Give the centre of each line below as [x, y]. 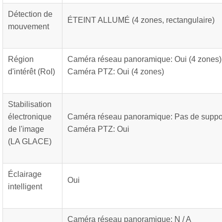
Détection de [30, 14]
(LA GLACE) [30, 141]
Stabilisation [30, 104]
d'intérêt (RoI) [31, 72]
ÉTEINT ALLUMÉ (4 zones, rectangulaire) [141, 20]
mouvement [28, 27]
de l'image [26, 129]
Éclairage [25, 174]
